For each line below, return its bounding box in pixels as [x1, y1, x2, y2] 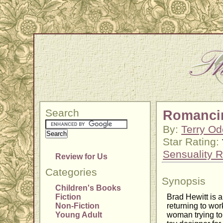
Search [45, 107, 80, 119]
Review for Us [55, 152, 108, 161]
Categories [45, 166, 98, 179]
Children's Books [55, 184, 121, 193]
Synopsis [162, 175, 206, 188]
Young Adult [55, 211, 103, 220]
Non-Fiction [55, 202, 100, 211]
